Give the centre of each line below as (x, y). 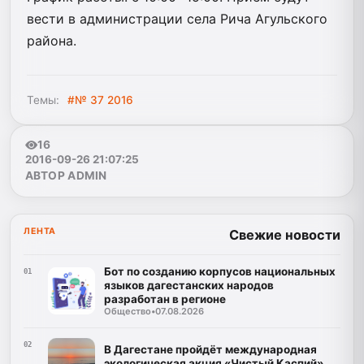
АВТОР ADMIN (66, 176)
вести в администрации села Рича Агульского (177, 18)
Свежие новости (285, 235)
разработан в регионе (165, 299)
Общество (127, 312)
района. (52, 40)
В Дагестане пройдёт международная (210, 349)
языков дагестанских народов (188, 286)
